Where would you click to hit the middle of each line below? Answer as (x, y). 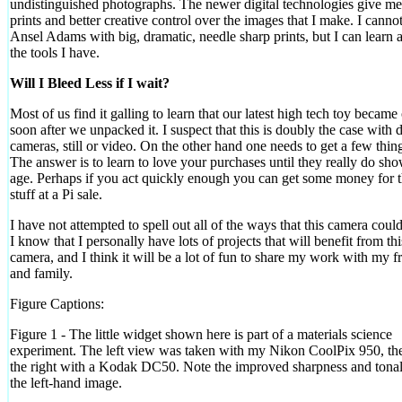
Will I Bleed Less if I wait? (90, 83)
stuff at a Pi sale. (56, 194)
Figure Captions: (57, 303)
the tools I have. (55, 52)
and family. (41, 273)
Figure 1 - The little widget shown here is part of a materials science (201, 334)
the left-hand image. (66, 382)
